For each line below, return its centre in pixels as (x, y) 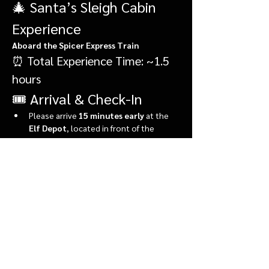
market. (43, 140)
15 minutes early (111, 115)
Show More (33, 172)
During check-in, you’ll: (71, 153)
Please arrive (54, 115)
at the (157, 115)
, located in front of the (111, 128)
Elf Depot (48, 128)
